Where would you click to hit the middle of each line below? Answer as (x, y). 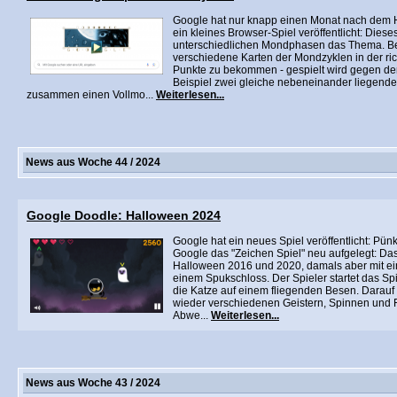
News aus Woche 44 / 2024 (93, 162)
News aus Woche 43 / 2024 (93, 383)
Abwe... (192, 315)
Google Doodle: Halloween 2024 (124, 215)
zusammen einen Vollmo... (91, 95)
